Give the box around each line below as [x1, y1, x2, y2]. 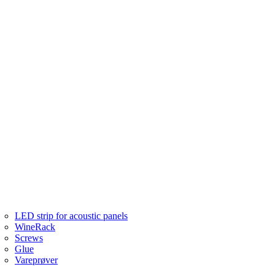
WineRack [15, 222, 55, 233]
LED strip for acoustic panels [15, 211, 128, 222]
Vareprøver [15, 255, 58, 266]
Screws [15, 233, 43, 244]
